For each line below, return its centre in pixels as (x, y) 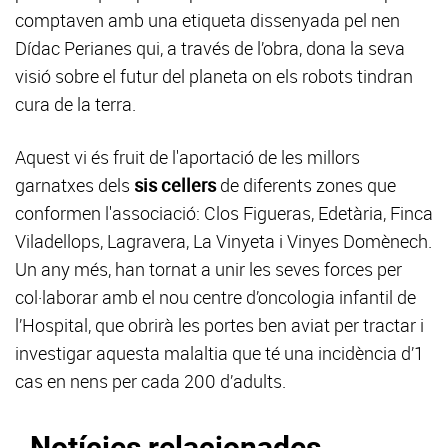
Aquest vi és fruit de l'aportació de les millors (187, 157)
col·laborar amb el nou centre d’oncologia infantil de (215, 297)
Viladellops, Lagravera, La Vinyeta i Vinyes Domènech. (223, 241)
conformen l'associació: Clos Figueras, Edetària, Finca (224, 213)
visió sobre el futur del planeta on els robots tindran (214, 76)
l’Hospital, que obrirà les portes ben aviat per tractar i (219, 325)
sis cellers (175, 185)
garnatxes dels (74, 185)
